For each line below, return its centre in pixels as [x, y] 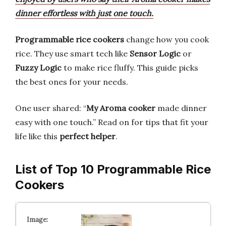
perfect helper [88, 136]
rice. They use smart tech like [72, 53]
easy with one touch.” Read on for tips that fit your [112, 122]
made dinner [181, 108]
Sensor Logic [155, 53]
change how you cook [166, 39]
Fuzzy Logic [38, 68]
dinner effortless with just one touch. [84, 13]
